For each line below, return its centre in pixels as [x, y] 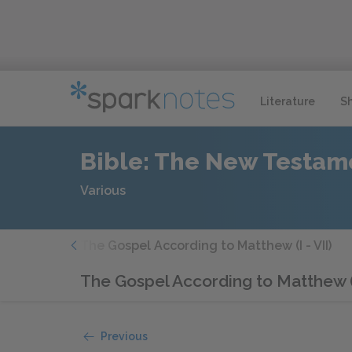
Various [103, 191]
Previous [124, 336]
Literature [288, 101]
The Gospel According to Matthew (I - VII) [206, 246]
